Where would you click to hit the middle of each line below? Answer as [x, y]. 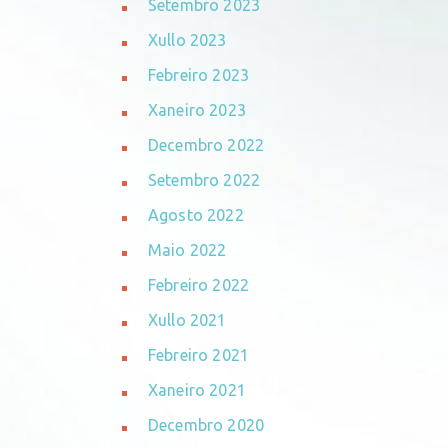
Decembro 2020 [206, 425]
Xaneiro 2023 [197, 110]
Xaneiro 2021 [197, 390]
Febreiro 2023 [199, 75]
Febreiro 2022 [199, 285]
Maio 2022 [187, 250]
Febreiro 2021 [199, 355]
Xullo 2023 [187, 40]
